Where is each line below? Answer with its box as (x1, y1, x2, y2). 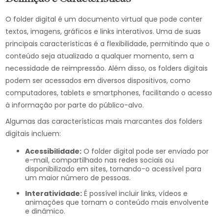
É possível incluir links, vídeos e (82, 189, 188, 198)
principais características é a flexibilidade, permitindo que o (5, 39, 210, 49)
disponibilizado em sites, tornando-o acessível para (25, 164, 202, 174)
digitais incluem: (5, 129, 61, 138)
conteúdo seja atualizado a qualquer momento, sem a (5, 51, 194, 61)
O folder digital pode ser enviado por (82, 146, 209, 156)
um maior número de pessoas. (25, 173, 131, 183)
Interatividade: (27, 189, 82, 198)
